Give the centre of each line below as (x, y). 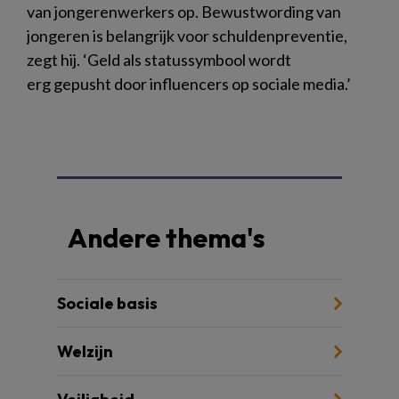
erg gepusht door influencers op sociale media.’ (190, 83)
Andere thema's (167, 237)
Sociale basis (107, 303)
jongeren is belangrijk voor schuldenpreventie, (187, 35)
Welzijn (85, 351)
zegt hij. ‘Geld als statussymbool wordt (160, 59)
